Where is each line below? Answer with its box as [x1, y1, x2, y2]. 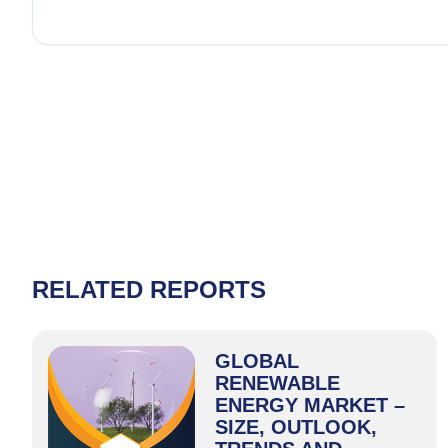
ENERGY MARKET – [215, 394, 406, 416]
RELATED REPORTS [32, 276, 266, 303]
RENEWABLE [215, 372, 341, 394]
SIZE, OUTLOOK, [215, 416, 378, 438]
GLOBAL [215, 350, 300, 372]
